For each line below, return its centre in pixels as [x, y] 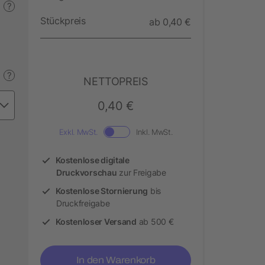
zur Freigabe [141, 172]
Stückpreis [63, 20]
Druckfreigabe [83, 203]
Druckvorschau [87, 172]
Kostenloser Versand [96, 221]
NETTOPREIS [116, 81]
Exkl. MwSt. [78, 132]
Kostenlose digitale [93, 160]
